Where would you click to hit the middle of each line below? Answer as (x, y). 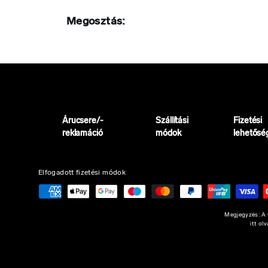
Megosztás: (96, 22)
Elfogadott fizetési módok (82, 173)
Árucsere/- (83, 121)
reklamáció (83, 134)
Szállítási (172, 121)
